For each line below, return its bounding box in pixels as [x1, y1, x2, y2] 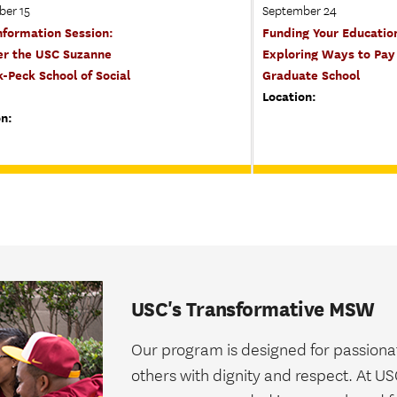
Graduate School [261, 66, 360, 82]
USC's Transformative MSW [131, 298, 375, 322]
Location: [261, 88, 316, 104]
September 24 [261, 3, 337, 19]
